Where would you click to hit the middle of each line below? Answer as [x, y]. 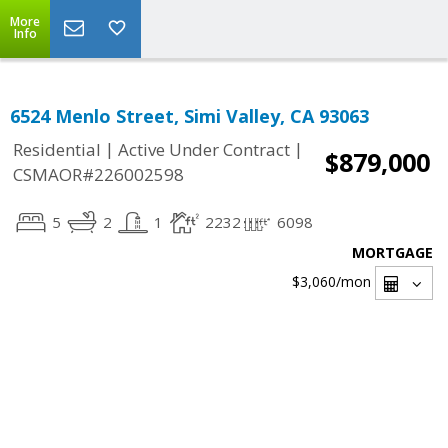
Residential [57, 150]
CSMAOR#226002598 [98, 175]
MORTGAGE [392, 252]
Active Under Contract [204, 150]
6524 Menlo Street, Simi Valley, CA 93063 [189, 116]
